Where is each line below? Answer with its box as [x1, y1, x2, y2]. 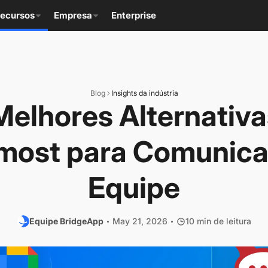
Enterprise [111, 10, 157, 21]
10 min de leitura [185, 216, 251, 226]
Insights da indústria [111, 89, 178, 98]
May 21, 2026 [112, 216, 167, 226]
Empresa [54, 10, 93, 21]
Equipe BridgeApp [29, 216, 103, 226]
